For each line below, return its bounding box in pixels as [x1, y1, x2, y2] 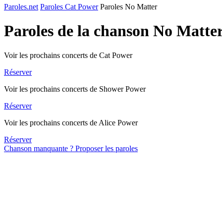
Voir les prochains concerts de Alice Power [4, 118, 138, 127]
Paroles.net [4, 2, 38, 11]
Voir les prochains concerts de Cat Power [4, 51, 132, 59]
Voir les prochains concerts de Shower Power [4, 84, 146, 93]
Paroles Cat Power [40, 2, 98, 11]
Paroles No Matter [100, 2, 157, 11]
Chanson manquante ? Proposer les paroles [4, 144, 138, 153]
